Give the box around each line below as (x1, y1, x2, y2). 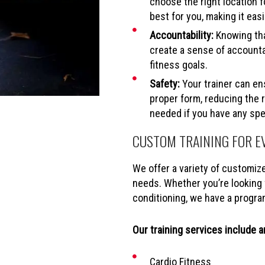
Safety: (149, 77, 180, 90)
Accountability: (149, 28, 214, 41)
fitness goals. (149, 58, 208, 71)
